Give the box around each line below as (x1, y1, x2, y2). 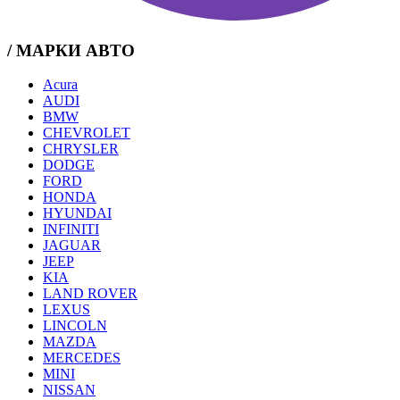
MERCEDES (43, 350, 121, 366)
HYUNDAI (43, 205, 112, 221)
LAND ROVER (43, 286, 137, 302)
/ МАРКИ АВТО (7, 40, 135, 60)
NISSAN (43, 382, 96, 398)
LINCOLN (43, 318, 107, 334)
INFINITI (43, 221, 99, 237)
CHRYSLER (43, 141, 119, 157)
